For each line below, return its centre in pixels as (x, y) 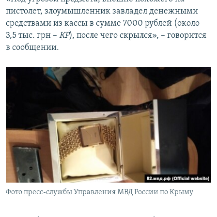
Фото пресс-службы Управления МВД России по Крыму (100, 193)
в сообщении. (32, 48)
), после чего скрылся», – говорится (138, 36)
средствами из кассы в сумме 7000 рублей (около (103, 24)
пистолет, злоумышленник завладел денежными (102, 12)
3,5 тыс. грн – (32, 36)
